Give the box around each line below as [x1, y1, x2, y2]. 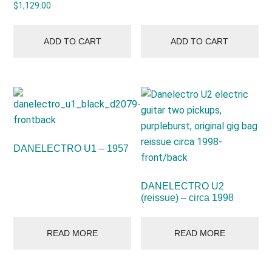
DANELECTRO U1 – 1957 [13, 143, 129, 154]
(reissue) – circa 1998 [141, 192, 234, 203]
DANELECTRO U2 [141, 181, 225, 192]
